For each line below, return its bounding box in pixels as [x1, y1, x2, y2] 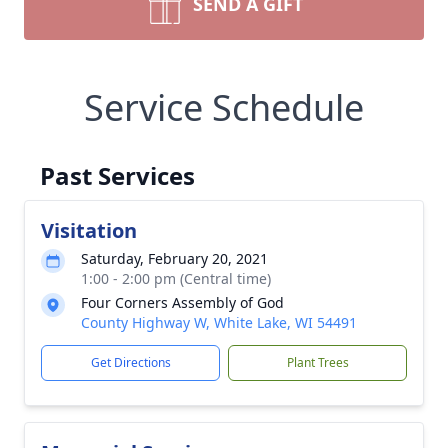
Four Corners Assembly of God [81, 293, 284, 312]
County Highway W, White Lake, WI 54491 [81, 313, 357, 332]
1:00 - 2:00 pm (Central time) [81, 269, 271, 288]
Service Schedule [84, 83, 364, 132]
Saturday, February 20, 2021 [81, 249, 268, 268]
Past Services [40, 159, 195, 192]
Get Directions [90, 354, 171, 371]
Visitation [41, 217, 137, 244]
